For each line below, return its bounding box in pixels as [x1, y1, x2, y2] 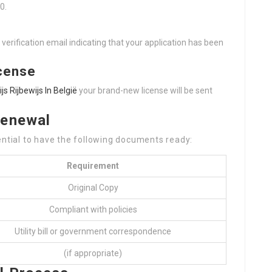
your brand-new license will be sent [77, 86, 212, 95]
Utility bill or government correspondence [15, 226, 171, 236]
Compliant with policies [49, 205, 137, 214]
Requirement [67, 161, 119, 171]
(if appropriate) [64, 248, 122, 258]
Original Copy [67, 183, 118, 192]
